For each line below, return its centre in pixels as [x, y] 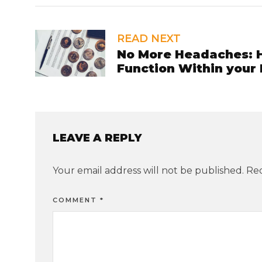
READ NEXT [149, 39]
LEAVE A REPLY [97, 138]
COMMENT [76, 200]
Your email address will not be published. [148, 171]
